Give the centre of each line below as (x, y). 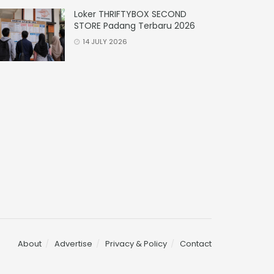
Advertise (73, 244)
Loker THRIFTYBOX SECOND (130, 14)
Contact (196, 244)
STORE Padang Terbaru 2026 (135, 25)
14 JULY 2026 (104, 41)
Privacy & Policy (136, 244)
